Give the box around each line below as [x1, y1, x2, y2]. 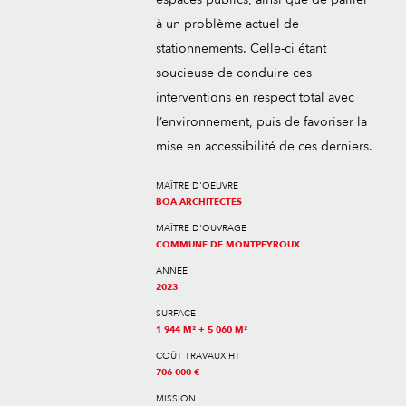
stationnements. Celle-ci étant [156, 40, 326, 57]
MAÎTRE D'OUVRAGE [156, 222, 246, 235]
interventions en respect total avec [156, 89, 354, 106]
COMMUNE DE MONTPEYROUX [156, 238, 300, 251]
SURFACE [156, 307, 196, 320]
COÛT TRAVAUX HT [156, 350, 240, 362]
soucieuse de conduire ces [156, 64, 312, 82]
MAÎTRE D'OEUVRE [156, 179, 238, 192]
